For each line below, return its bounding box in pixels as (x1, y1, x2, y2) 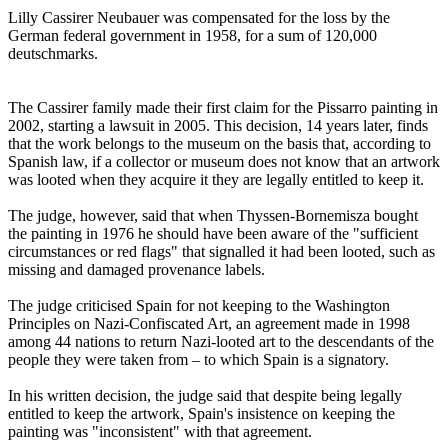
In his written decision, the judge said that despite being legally (8, 387, 402, 405)
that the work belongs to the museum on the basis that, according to (8, 135, 431, 153)
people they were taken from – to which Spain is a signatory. (8, 351, 389, 369)
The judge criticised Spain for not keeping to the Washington (8, 297, 390, 315)
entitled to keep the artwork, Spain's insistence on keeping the (8, 405, 395, 423)
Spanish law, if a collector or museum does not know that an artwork (8, 153, 440, 171)
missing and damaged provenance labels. (8, 261, 265, 279)
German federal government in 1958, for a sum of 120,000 (8, 27, 377, 45)
